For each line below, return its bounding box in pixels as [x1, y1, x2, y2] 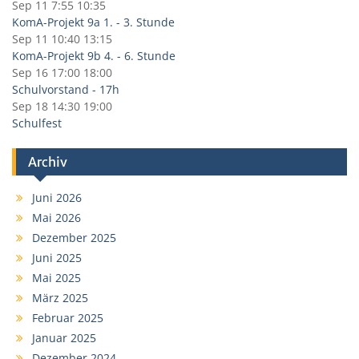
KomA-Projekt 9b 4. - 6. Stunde [12, 47, 175, 63]
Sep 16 [12, 64, 48, 80]
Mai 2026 [32, 209, 81, 225]
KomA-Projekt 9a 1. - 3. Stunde [12, 14, 175, 30]
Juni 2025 [32, 249, 82, 265]
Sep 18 [12, 98, 48, 114]
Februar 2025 [32, 309, 103, 325]
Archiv [28, 153, 67, 170]
